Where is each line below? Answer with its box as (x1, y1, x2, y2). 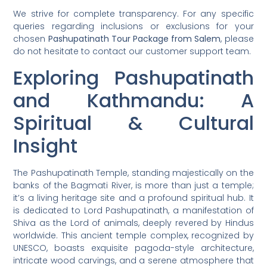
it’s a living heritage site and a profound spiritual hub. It (13, 191, 254, 204)
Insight (13, 132, 78, 159)
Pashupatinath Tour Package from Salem (48, 33, 221, 45)
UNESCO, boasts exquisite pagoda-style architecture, (13, 241, 254, 254)
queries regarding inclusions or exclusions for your (13, 20, 254, 33)
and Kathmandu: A (13, 86, 254, 114)
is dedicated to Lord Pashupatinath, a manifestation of (13, 204, 254, 216)
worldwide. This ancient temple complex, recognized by (13, 229, 254, 241)
